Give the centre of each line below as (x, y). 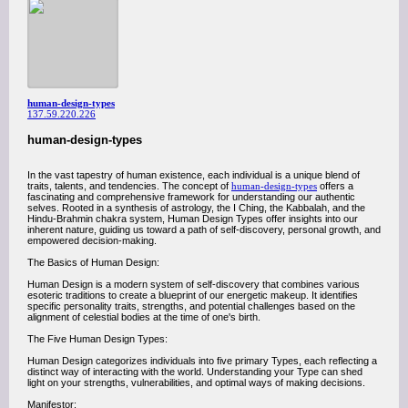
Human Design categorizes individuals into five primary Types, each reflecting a (202, 361)
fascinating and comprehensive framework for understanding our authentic (191, 197)
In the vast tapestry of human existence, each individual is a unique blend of (194, 175)
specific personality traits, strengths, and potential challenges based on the (191, 306)
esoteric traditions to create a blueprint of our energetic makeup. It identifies (193, 295)
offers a (335, 186)
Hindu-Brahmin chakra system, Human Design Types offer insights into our (193, 219)
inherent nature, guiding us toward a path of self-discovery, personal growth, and (204, 229)
